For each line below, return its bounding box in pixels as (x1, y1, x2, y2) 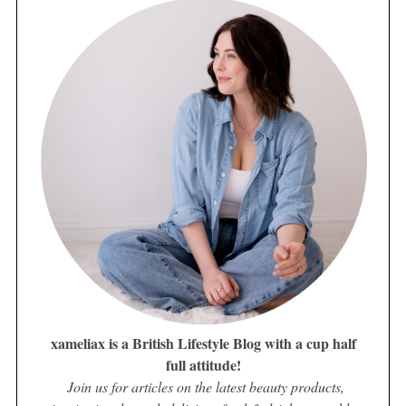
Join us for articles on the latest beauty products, (66, 376, 344, 396)
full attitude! (165, 353, 241, 375)
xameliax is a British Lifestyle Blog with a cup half (50, 332, 356, 353)
